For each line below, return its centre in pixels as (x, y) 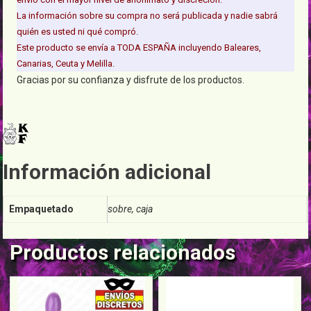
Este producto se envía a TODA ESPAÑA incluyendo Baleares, (139, 48)
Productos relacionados (123, 252)
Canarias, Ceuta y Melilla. (66, 64)
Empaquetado (42, 209)
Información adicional (107, 172)
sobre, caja (131, 209)
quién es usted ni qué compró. (78, 32)
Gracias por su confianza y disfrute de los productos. (131, 80)
